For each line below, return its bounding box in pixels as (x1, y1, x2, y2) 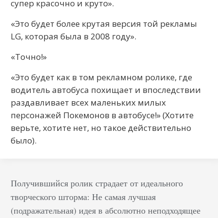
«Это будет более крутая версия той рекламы (11, 18, 198, 29)
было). (11, 134, 37, 146)
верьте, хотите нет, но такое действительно (11, 122, 192, 133)
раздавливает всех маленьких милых (11, 96, 166, 108)
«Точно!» (11, 51, 47, 62)
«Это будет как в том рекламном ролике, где (11, 71, 193, 83)
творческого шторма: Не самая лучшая (11, 190, 156, 202)
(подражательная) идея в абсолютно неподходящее (11, 204, 201, 216)
